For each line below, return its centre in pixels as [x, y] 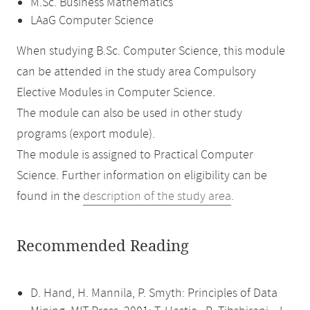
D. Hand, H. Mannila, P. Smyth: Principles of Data [154, 293]
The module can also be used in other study [129, 113]
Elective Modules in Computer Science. [116, 93]
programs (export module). [86, 134]
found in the [50, 197]
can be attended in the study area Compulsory [136, 72]
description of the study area [157, 197]
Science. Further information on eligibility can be [142, 176]
